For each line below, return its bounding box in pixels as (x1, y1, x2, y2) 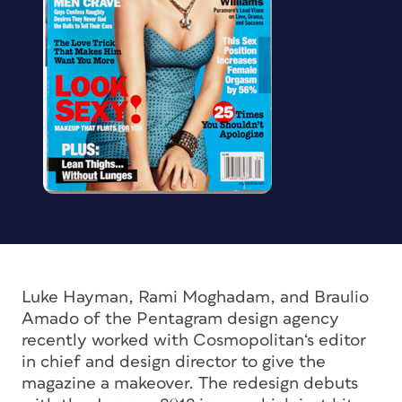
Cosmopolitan (193, 332, 304, 349)
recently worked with (22, 332, 193, 349)
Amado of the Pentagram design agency (22, 310, 339, 328)
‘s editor (304, 332, 366, 349)
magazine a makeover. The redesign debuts (22, 375, 358, 392)
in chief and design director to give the (22, 354, 326, 371)
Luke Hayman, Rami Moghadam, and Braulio (22, 289, 369, 306)
